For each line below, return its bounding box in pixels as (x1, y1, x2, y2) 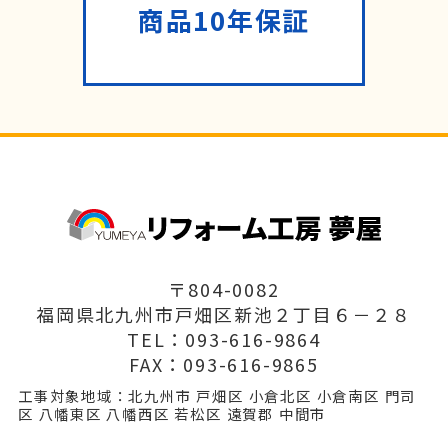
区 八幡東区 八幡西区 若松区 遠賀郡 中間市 (17, 403, 327, 425)
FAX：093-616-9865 (129, 351, 319, 378)
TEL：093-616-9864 (127, 326, 321, 353)
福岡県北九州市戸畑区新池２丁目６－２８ (35, 301, 413, 328)
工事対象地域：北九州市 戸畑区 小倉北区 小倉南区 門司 (17, 385, 417, 407)
